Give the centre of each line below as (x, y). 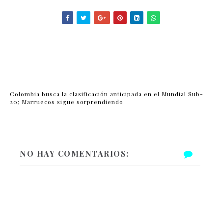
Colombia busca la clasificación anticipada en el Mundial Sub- (107, 94)
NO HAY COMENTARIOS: (74, 153)
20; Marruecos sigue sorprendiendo (67, 101)
